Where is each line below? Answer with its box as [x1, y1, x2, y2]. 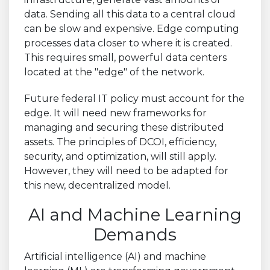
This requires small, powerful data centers [24, 51, 227, 63]
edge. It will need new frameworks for [24, 107, 207, 119]
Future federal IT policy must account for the [24, 92, 245, 104]
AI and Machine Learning [28, 204, 242, 225]
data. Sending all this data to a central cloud [24, 8, 236, 20]
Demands [93, 224, 177, 245]
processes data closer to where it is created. [24, 37, 232, 49]
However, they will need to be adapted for [24, 165, 228, 177]
